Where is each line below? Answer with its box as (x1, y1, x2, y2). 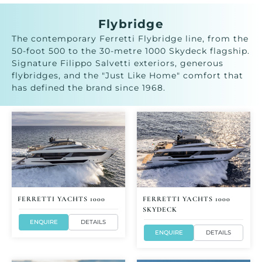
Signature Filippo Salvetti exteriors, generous (12, 57, 223, 68)
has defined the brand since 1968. (12, 82, 166, 93)
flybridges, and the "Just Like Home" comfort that (12, 70, 243, 81)
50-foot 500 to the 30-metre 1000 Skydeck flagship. (12, 45, 250, 56)
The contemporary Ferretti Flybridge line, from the (12, 33, 249, 44)
